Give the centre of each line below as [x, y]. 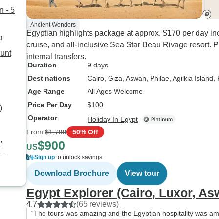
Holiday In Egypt [113, 119]
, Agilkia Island [191, 78]
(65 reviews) [98, 204]
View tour [142, 173]
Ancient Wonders [53, 25]
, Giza [113, 78]
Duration [42, 65]
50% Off [85, 132]
